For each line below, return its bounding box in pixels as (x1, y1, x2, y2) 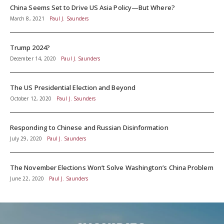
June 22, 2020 (10, 175, 44, 182)
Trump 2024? (10, 43, 50, 52)
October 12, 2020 (10, 95, 52, 102)
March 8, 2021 (10, 15, 44, 22)
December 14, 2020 (10, 55, 56, 62)
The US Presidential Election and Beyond (10, 83, 135, 92)
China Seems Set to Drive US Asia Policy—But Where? (10, 3, 175, 12)
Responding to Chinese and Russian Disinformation (10, 123, 168, 132)
